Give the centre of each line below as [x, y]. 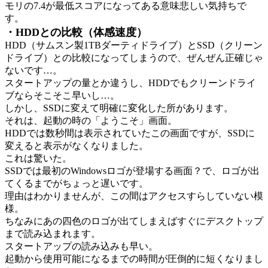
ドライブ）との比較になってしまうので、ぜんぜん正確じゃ [134, 57]
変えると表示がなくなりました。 [77, 145]
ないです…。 [33, 70]
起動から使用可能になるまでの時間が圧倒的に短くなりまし [134, 258]
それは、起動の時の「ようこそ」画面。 [91, 120]
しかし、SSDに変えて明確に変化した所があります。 [119, 108]
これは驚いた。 [38, 158]
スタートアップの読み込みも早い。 [81, 246]
